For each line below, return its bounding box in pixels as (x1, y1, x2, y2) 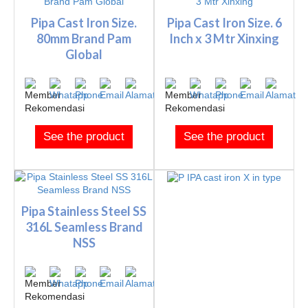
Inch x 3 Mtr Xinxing (169, 31, 279, 47)
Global (65, 47, 102, 63)
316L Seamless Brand (25, 219, 143, 234)
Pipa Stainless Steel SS (21, 203, 146, 219)
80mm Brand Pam (36, 31, 131, 47)
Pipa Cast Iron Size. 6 (166, 15, 282, 31)
